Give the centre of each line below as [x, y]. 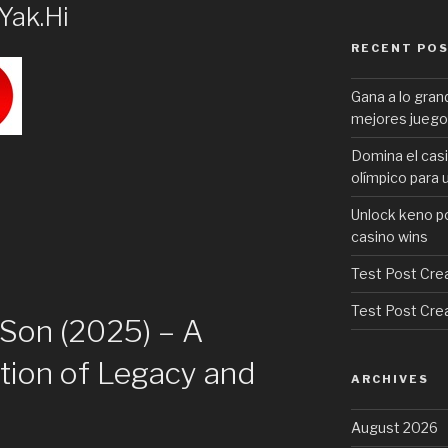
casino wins [389, 237]
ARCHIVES [389, 379]
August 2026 [394, 428]
